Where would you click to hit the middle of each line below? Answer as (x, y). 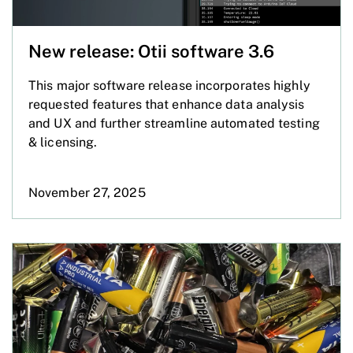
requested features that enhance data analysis (167, 104)
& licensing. (63, 142)
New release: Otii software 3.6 (151, 51)
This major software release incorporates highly (169, 85)
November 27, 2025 (87, 192)
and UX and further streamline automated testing (174, 123)
